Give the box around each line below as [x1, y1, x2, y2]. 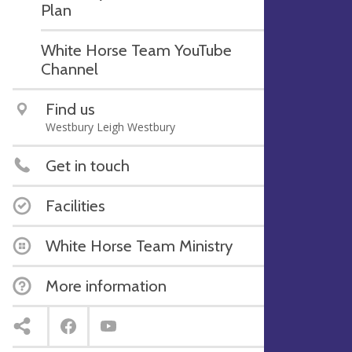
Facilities [46, 195, 105, 215]
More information [46, 275, 167, 295]
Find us [46, 98, 95, 119]
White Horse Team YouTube [41, 39, 232, 60]
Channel [41, 58, 98, 79]
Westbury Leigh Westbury [46, 119, 175, 134]
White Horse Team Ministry [46, 235, 233, 255]
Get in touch [46, 155, 130, 175]
